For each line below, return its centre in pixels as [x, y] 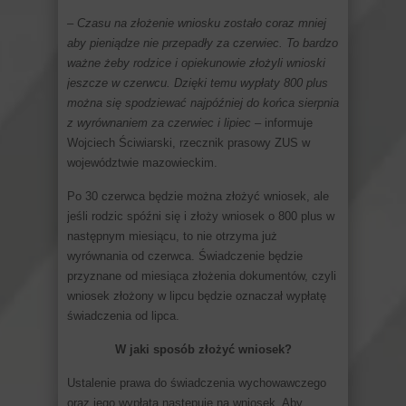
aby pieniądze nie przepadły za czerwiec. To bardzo [203, 43]
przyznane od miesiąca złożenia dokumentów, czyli [202, 275]
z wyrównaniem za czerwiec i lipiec [159, 122]
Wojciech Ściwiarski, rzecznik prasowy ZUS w [188, 142]
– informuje [282, 122]
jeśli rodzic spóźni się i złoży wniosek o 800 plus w [201, 216]
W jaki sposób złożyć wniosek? [203, 349]
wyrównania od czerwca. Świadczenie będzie [185, 256]
